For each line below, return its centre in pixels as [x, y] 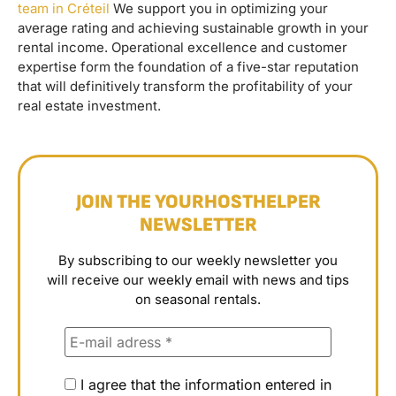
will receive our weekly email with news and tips [198, 280]
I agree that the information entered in [204, 385]
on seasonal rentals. [198, 300]
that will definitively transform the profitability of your [185, 86]
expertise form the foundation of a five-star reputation [188, 66]
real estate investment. [89, 105]
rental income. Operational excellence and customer [183, 47]
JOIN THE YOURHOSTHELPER [198, 202]
